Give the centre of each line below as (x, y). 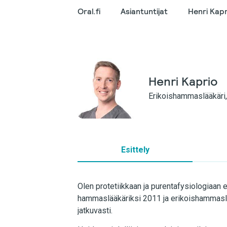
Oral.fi (89, 11)
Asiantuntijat (144, 11)
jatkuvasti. (95, 211)
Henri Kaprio (183, 81)
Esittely (135, 150)
